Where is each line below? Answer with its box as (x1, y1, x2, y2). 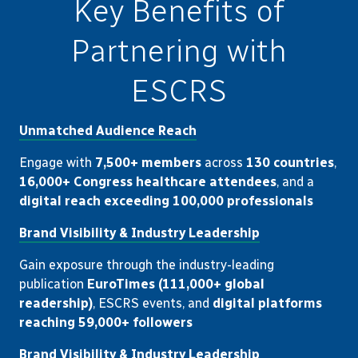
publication (19, 276, 87, 292)
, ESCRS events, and (93, 296, 213, 311)
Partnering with (70, 32, 287, 70)
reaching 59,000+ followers (19, 315, 193, 330)
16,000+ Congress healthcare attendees (19, 174, 276, 189)
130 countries (246, 155, 334, 170)
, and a (276, 174, 314, 189)
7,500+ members (95, 155, 201, 170)
